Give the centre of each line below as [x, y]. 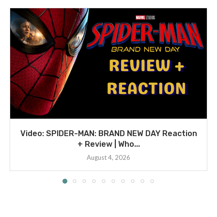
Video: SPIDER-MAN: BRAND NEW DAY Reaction [108, 133]
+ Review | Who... [108, 144]
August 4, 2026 [108, 157]
